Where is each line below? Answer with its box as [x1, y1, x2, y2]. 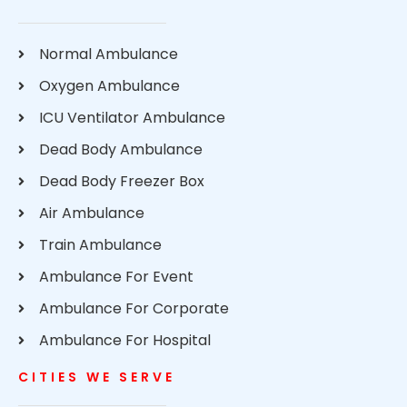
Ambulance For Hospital [38, 330, 211, 352]
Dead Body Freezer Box [38, 171, 204, 193]
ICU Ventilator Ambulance [38, 107, 225, 129]
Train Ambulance [38, 234, 162, 256]
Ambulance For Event [38, 266, 194, 288]
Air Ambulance [38, 203, 144, 224]
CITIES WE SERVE [18, 368, 175, 387]
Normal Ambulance [38, 44, 178, 65]
